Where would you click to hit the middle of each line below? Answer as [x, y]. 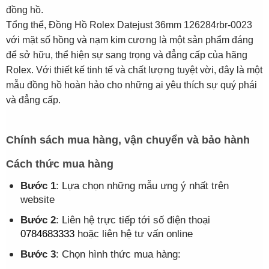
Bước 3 [38, 254]
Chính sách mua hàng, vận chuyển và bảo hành [128, 140]
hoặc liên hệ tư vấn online [133, 234]
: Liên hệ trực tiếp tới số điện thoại [133, 220]
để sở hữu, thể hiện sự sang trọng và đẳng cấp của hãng [126, 55]
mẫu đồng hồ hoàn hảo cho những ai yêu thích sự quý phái [131, 85]
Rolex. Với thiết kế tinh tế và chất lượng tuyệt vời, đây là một [134, 70]
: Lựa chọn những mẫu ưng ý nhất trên [142, 186]
